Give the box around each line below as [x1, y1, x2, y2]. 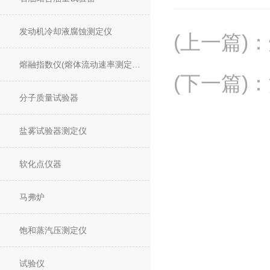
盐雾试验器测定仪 [19, 126, 87, 136]
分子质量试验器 [19, 93, 78, 102]
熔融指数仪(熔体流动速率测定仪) [132, 60, 140, 69]
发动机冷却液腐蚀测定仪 [19, 27, 112, 36]
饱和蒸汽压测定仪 [19, 225, 87, 235]
